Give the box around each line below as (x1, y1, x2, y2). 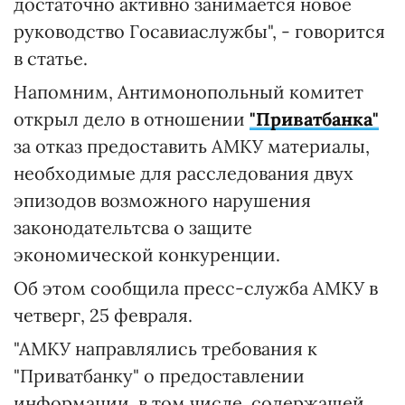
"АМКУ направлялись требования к (14, 337, 317, 361)
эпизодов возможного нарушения (14, 189, 311, 212)
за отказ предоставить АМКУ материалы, (14, 135, 370, 158)
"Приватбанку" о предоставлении (14, 364, 305, 388)
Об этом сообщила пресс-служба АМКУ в (14, 277, 378, 300)
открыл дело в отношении (14, 108, 250, 131)
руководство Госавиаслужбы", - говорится (14, 20, 385, 43)
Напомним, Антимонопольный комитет (14, 80, 363, 104)
